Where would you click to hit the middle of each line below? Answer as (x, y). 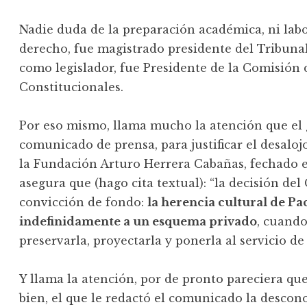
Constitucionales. (72, 87)
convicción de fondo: (84, 202)
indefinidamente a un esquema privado (138, 222)
